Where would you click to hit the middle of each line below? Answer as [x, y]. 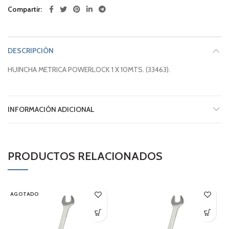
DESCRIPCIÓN [31, 50]
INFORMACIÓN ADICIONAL [51, 109]
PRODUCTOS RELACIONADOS [85, 156]
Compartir [24, 9]
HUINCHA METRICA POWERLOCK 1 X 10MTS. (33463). [89, 69]
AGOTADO [25, 194]
